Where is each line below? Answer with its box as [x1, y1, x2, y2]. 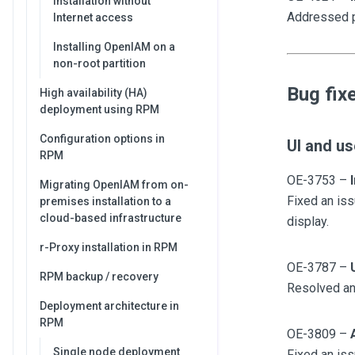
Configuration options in [40, 132, 165, 145]
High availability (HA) [40, 86, 147, 99]
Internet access [53, 11, 133, 24]
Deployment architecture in [40, 300, 179, 312]
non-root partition [53, 57, 146, 70]
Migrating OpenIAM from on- [40, 178, 189, 191]
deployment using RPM [40, 103, 159, 116]
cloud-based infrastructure [40, 212, 181, 224]
